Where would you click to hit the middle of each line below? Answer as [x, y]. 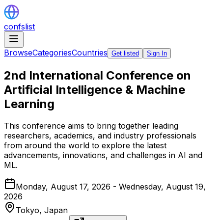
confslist [19, 27]
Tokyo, [30, 210]
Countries [90, 53]
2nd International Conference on [97, 75]
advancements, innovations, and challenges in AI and [103, 155]
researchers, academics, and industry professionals [100, 135]
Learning [29, 104]
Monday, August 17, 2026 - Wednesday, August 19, [111, 186]
